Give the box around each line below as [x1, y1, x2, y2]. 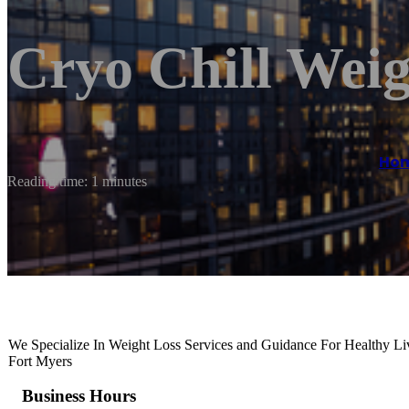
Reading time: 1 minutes [7, 173, 147, 189]
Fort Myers [8, 352, 72, 369]
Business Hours [22, 386, 136, 406]
